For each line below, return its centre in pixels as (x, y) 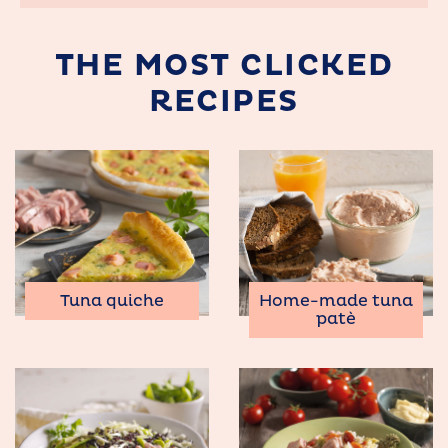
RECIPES (224, 101)
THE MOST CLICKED (224, 65)
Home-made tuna (336, 301)
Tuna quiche (112, 301)
